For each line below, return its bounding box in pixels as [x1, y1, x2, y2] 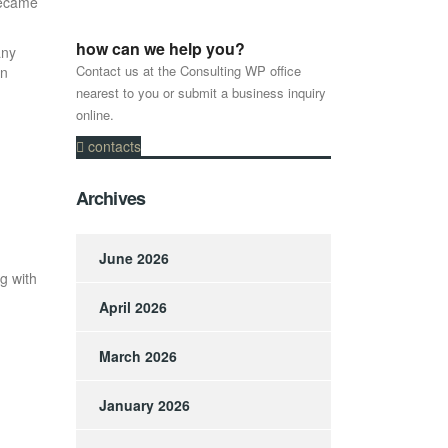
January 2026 [99, 395, 190, 416]
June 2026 [99, 248, 169, 269]
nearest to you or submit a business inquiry [76, 83, 326, 103]
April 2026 [99, 297, 167, 318]
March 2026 [99, 346, 177, 367]
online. [76, 105, 114, 125]
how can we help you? [76, 37, 245, 61]
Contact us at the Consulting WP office [76, 61, 301, 81]
